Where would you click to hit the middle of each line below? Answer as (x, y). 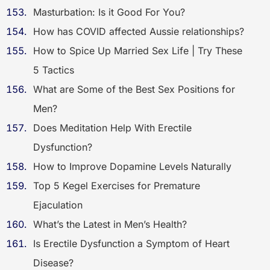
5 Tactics (54, 70)
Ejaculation (58, 205)
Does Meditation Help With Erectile (112, 128)
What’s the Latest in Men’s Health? (110, 224)
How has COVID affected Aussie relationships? (139, 31)
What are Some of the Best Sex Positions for (134, 89)
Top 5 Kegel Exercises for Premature (117, 186)
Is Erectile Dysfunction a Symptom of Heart (131, 243)
